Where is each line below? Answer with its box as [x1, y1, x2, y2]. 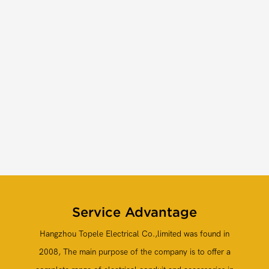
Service [72, 204, 121, 219]
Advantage [121, 204, 197, 219]
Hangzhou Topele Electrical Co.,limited [40, 229, 181, 239]
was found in [181, 229, 229, 239]
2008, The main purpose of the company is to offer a [38, 247, 231, 257]
